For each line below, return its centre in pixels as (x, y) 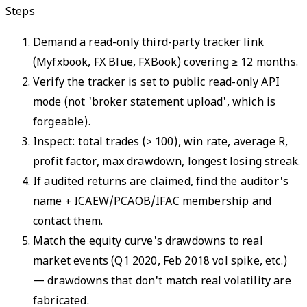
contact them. (68, 222)
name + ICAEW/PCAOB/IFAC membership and (152, 202)
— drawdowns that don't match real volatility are (162, 282)
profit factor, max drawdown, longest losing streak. (167, 162)
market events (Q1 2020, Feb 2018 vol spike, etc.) (160, 262)
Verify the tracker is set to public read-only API (156, 83)
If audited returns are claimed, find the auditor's (161, 182)
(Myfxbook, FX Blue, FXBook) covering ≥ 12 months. (165, 63)
